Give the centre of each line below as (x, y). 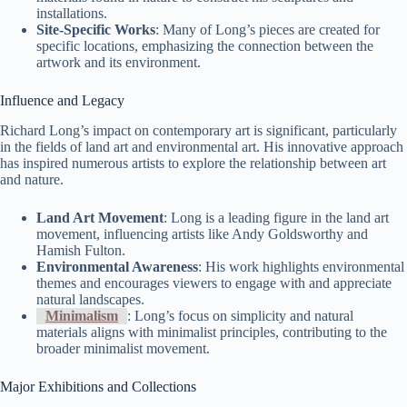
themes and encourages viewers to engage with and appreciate (214, 283)
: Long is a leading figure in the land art (276, 217)
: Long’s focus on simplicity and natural (240, 315)
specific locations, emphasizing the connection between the (205, 45)
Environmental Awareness (117, 266)
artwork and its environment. (119, 62)
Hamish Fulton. (81, 250)
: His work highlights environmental (301, 266)
